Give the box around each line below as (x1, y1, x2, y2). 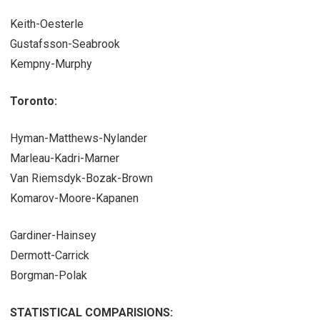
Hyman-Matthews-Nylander (10, 131, 147, 145)
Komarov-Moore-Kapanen (10, 191, 139, 205)
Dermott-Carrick (10, 248, 89, 262)
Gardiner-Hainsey (10, 228, 96, 242)
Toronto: (10, 94, 57, 108)
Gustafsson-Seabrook (10, 36, 120, 51)
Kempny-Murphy (10, 56, 92, 71)
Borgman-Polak (10, 268, 87, 282)
